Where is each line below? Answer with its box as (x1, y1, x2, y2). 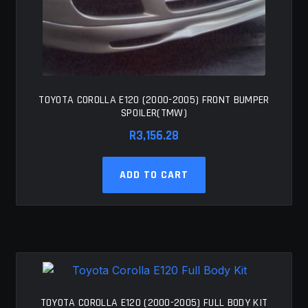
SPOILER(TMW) (121, 106, 187, 121)
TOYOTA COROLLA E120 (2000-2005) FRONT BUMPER (38, 93, 269, 108)
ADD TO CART (120, 168, 188, 183)
